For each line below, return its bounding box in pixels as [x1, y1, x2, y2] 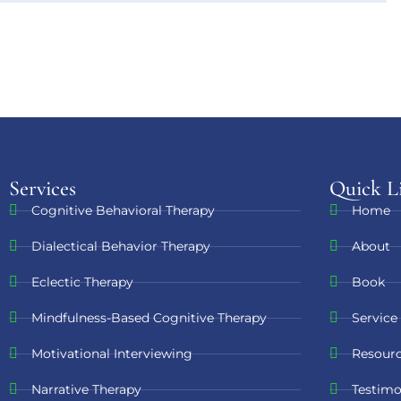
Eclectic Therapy [30, 273, 133, 290]
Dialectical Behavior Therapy [30, 237, 210, 254]
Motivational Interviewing [30, 345, 192, 362]
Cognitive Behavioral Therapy [30, 201, 215, 218]
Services [8, 175, 76, 201]
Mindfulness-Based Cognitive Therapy [30, 309, 267, 326]
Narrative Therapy [30, 380, 141, 397]
